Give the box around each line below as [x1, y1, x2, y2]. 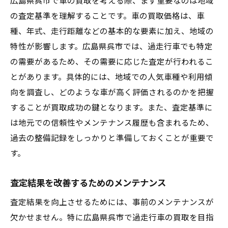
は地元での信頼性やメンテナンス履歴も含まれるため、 [10, 119, 214, 128]
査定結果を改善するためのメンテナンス [10, 178, 166, 188]
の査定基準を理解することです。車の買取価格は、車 [10, 12, 205, 21]
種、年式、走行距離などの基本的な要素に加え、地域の [10, 27, 214, 36]
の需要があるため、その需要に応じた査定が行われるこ [10, 58, 213, 67]
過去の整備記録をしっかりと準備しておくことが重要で [10, 134, 214, 143]
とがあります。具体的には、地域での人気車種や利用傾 [10, 73, 213, 82]
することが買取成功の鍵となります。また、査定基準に [10, 103, 213, 112]
